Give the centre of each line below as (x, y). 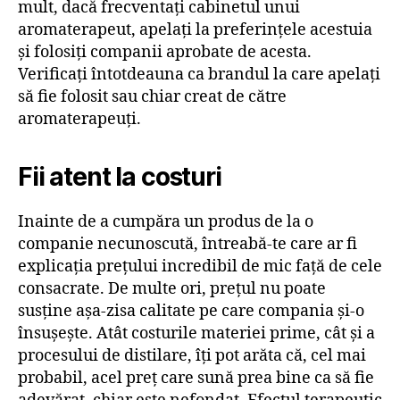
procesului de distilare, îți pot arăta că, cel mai (192, 356)
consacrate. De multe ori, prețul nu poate (172, 289)
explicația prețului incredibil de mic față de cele (200, 267)
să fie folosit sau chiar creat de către (152, 97)
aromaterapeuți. (79, 120)
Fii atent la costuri (120, 177)
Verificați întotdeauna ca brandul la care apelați (199, 75)
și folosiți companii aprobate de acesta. (165, 53)
